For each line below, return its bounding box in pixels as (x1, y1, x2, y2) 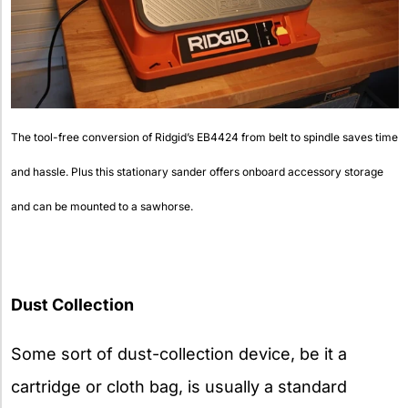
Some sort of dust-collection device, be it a (11, 344, 347, 364)
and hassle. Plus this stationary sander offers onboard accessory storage (11, 165, 383, 179)
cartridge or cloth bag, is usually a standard (11, 377, 347, 397)
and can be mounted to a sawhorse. (11, 199, 193, 214)
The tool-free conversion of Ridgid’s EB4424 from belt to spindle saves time (11, 130, 398, 145)
